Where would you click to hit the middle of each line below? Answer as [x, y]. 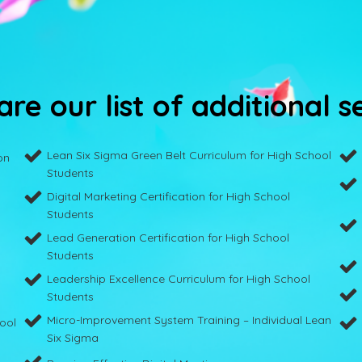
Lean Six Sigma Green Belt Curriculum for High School [189, 155]
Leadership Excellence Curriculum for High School [178, 278]
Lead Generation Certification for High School [168, 237]
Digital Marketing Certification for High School [168, 196]
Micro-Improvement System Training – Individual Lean [189, 320]
